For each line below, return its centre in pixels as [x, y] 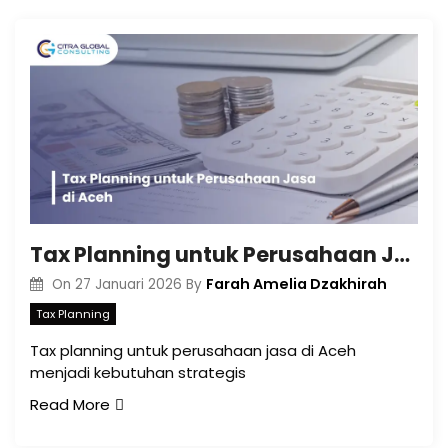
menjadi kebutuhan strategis [138, 373]
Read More [70, 405]
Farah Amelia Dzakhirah [296, 283]
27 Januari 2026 [128, 284]
